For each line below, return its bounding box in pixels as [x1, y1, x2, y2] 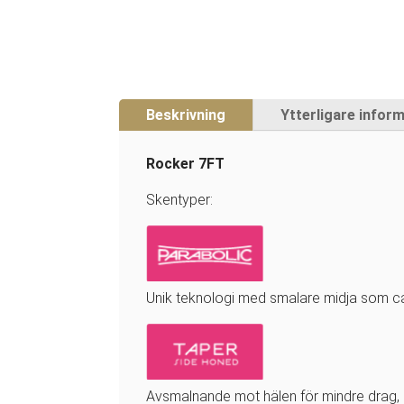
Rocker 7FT [146, 154, 225, 172]
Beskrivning [146, 106, 225, 124]
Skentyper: [146, 190, 213, 208]
